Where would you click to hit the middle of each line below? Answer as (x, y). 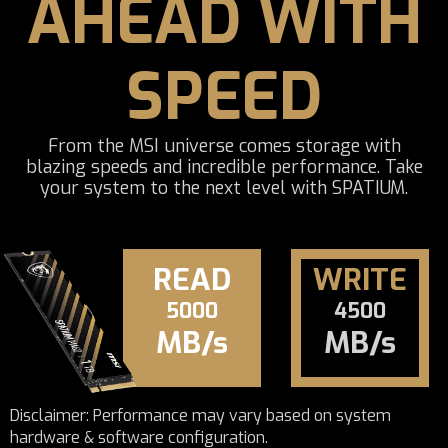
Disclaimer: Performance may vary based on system (200, 415)
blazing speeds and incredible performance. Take (224, 167)
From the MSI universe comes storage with (224, 146)
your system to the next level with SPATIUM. (224, 188)
